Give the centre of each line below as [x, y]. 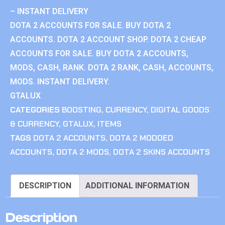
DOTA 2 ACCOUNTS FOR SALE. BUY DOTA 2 [90, 25]
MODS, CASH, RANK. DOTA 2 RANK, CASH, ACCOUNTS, [112, 67]
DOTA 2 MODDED [141, 138]
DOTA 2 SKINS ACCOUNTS [161, 152]
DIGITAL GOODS [180, 109]
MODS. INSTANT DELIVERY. [60, 81]
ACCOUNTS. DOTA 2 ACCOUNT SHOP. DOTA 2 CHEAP [108, 39]
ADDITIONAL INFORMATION [137, 185]
